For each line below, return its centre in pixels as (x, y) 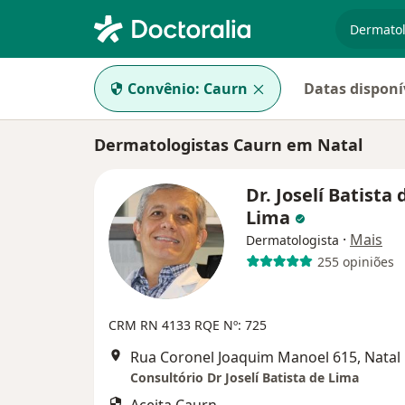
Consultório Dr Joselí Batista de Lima (245, 377)
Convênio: (164, 89)
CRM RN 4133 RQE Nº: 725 (188, 325)
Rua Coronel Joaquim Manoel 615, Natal (265, 357)
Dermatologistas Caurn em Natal (228, 145)
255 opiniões (355, 261)
